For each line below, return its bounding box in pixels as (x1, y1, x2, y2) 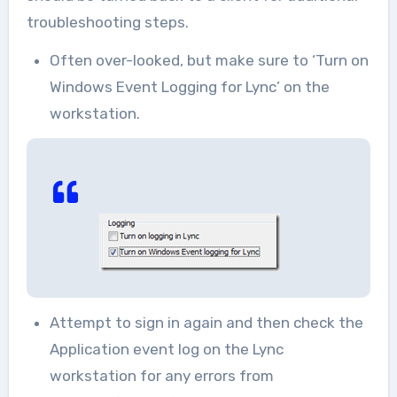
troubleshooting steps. (26, 12, 189, 31)
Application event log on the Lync (49, 339, 284, 358)
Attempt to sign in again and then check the (49, 313, 363, 331)
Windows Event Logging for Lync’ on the (49, 77, 330, 96)
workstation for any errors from (49, 366, 274, 385)
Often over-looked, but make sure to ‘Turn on (49, 51, 369, 69)
